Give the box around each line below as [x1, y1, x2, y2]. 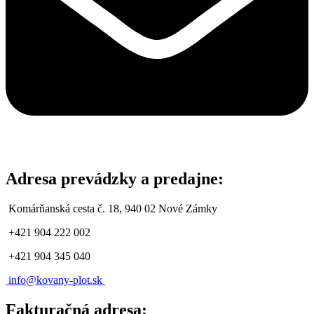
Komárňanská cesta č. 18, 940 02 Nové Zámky [6, 203, 217, 215]
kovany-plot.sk [36, 274, 105, 287]
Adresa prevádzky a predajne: [6, 170, 224, 189]
